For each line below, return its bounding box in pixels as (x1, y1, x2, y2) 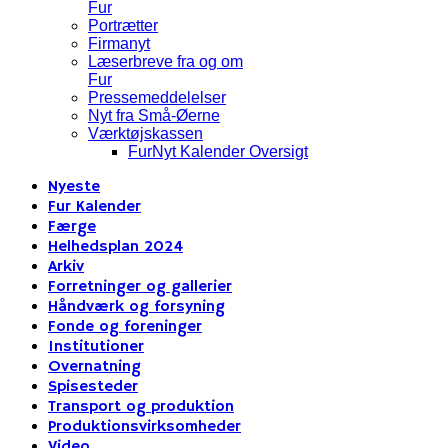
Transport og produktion (48, 397, 234, 417)
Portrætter (88, 17, 158, 34)
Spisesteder (48, 377, 138, 397)
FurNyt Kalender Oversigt (128, 143, 308, 160)
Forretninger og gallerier (48, 277, 232, 297)
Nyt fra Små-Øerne (88, 107, 220, 124)
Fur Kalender (48, 197, 141, 217)
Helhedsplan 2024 (48, 237, 183, 257)
